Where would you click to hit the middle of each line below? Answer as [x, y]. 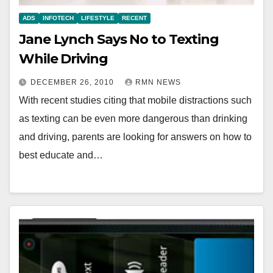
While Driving [63, 59]
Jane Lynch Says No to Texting [119, 40]
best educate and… [61, 155]
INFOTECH [58, 18]
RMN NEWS [158, 83]
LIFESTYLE [98, 18]
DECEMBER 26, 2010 [73, 83]
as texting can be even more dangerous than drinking [133, 119]
